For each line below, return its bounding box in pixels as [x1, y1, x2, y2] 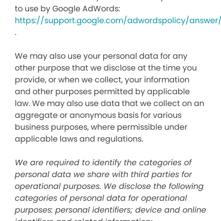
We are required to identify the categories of [15, 157, 191, 168]
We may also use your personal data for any [15, 50, 187, 62]
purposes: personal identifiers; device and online [15, 204, 206, 216]
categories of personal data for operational [15, 192, 187, 204]
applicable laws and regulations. [15, 133, 143, 145]
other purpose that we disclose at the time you [15, 62, 197, 74]
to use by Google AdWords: [15, 3, 122, 14]
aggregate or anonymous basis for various [15, 110, 182, 121]
